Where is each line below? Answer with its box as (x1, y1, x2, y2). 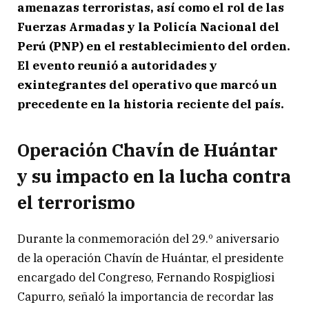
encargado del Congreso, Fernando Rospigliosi (17, 270, 275, 286)
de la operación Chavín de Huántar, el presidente (17, 250, 283, 266)
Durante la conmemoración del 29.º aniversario (17, 231, 279, 247)
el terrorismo (17, 191, 135, 215)
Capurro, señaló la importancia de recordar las (17, 289, 274, 305)
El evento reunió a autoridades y (17, 57, 217, 73)
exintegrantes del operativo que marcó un (17, 77, 277, 92)
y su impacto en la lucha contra (17, 165, 291, 188)
